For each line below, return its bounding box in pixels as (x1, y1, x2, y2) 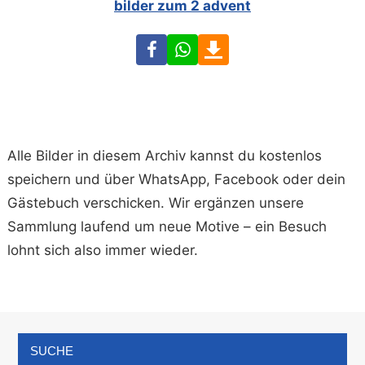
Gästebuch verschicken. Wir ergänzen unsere (7, 195, 305, 212)
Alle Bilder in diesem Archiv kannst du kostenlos (7, 147, 323, 165)
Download (228, 37, 294, 54)
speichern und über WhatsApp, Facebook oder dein (7, 171, 346, 188)
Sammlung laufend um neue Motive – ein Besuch (7, 218, 328, 235)
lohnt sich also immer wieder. (7, 242, 199, 259)
